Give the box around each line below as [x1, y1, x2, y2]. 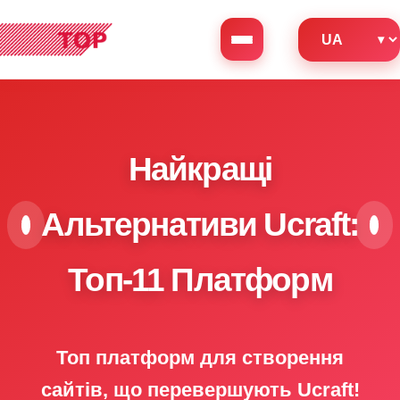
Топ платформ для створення [56, 346, 344, 369]
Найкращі [128, 151, 272, 187]
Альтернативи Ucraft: [41, 206, 359, 243]
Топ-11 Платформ [68, 262, 332, 298]
